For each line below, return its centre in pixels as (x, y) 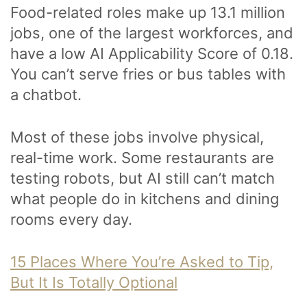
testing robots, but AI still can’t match (143, 178)
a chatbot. (46, 94)
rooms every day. (71, 219)
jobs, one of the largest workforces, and (152, 33)
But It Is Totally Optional (94, 282)
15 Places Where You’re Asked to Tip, (142, 261)
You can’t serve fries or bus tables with (148, 74)
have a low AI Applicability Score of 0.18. (152, 53)
